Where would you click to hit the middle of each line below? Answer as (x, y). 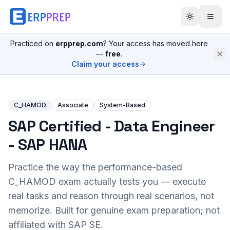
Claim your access (105, 64)
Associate (73, 105)
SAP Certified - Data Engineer (112, 126)
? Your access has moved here (155, 43)
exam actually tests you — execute (131, 181)
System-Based (122, 105)
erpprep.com (79, 43)
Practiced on (33, 43)
